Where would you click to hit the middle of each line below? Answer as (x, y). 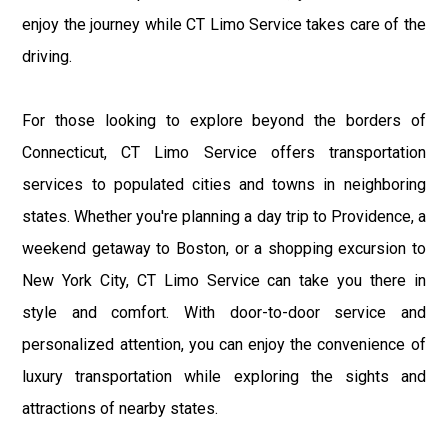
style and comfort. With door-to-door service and (224, 312)
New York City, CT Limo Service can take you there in (224, 280)
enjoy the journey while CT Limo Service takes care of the (224, 24)
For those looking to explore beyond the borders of (224, 120)
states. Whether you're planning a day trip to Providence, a (224, 216)
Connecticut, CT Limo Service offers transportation (224, 152)
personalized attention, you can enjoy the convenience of (224, 344)
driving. (47, 56)
